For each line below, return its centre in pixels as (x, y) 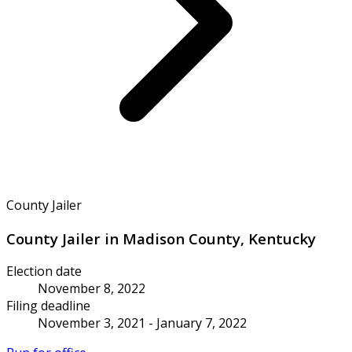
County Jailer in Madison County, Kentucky (161, 238)
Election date (44, 271)
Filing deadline (48, 306)
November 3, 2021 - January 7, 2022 (142, 323)
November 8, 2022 (92, 289)
